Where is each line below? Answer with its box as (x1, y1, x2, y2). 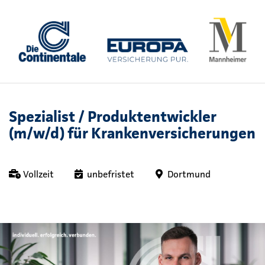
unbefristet (87, 168, 134, 180)
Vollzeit (23, 168, 54, 180)
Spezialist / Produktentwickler (9, 106, 216, 125)
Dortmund (167, 168, 211, 180)
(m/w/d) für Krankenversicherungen (9, 123, 256, 142)
